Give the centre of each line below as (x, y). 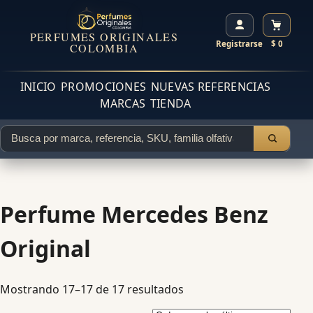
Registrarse (239, 43)
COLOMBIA (104, 48)
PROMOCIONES (104, 87)
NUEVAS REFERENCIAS (211, 87)
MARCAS (123, 104)
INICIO (38, 87)
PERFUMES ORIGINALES (104, 37)
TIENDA (170, 104)
